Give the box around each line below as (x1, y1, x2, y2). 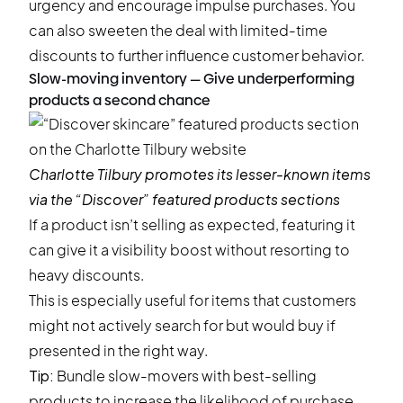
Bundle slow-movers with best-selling (54, 366, 317, 385)
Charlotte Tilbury (29, 165, 142, 184)
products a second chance (29, 92, 210, 109)
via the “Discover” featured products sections (29, 190, 340, 209)
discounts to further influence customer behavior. (29, 46, 364, 65)
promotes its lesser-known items (142, 165, 371, 184)
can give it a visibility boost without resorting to (29, 240, 350, 259)
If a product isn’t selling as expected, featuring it (29, 215, 355, 234)
